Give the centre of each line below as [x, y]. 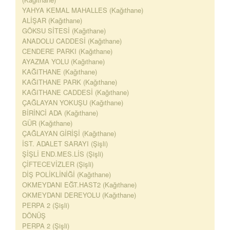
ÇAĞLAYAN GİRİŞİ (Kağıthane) [69, 133]
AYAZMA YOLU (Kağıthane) [63, 61]
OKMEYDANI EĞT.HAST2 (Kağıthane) [79, 185]
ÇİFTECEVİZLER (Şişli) [58, 164]
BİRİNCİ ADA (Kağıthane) [60, 113]
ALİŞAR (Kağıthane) [52, 20]
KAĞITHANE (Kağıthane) [60, 72]
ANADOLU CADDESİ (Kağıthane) [72, 41]
